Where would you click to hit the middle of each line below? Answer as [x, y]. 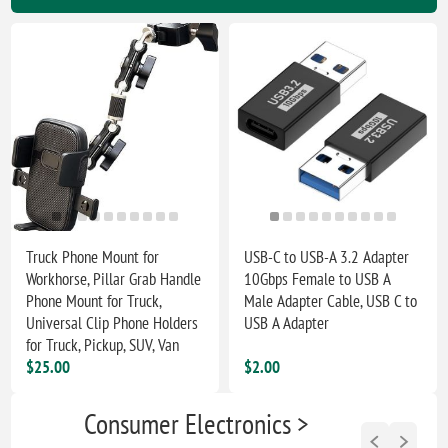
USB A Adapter [287, 322]
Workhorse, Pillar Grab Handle [114, 278]
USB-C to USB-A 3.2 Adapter [327, 256]
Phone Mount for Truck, [94, 300]
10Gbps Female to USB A [317, 278]
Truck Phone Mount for [93, 256]
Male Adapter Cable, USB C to [331, 300]
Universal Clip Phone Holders [112, 322]
